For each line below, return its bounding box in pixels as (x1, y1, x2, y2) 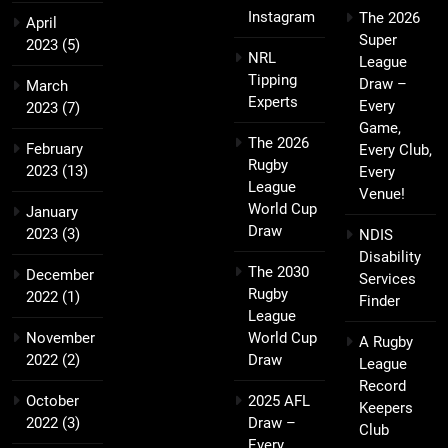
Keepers (359, 399, 413, 418)
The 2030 (248, 263, 309, 282)
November (26, 329, 95, 348)
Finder (359, 292, 400, 311)
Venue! (359, 185, 405, 204)
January (26, 203, 78, 222)
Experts (248, 93, 298, 112)
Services (359, 270, 416, 289)
